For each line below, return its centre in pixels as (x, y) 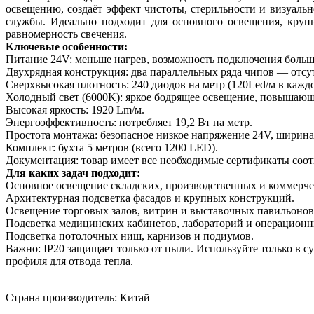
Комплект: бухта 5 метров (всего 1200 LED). (112, 148)
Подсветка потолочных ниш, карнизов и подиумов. (130, 236)
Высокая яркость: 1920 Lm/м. (75, 110)
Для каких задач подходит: (73, 173)
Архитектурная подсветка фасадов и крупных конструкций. (150, 198)
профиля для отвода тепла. (69, 261)
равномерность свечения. (66, 34)
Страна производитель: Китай (78, 298)
